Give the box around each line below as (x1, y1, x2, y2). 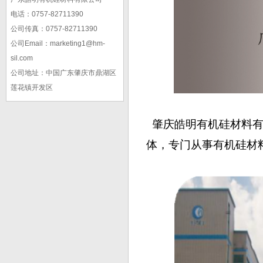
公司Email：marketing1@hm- (11, 39, 105, 48)
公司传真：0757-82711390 (11, 25, 97, 33)
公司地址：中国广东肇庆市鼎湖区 (11, 69, 116, 77)
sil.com (11, 54, 33, 62)
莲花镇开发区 (11, 83, 53, 92)
